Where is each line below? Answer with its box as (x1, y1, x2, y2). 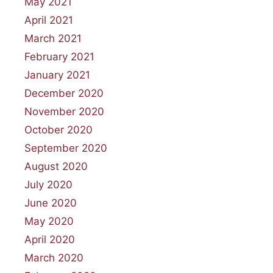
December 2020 (24, 87, 104, 99)
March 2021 (24, 32, 82, 44)
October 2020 (24, 123, 93, 136)
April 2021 (24, 13, 73, 26)
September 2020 (24, 141, 107, 154)
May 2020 (24, 214, 74, 227)
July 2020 (24, 178, 73, 191)
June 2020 (24, 196, 77, 209)
